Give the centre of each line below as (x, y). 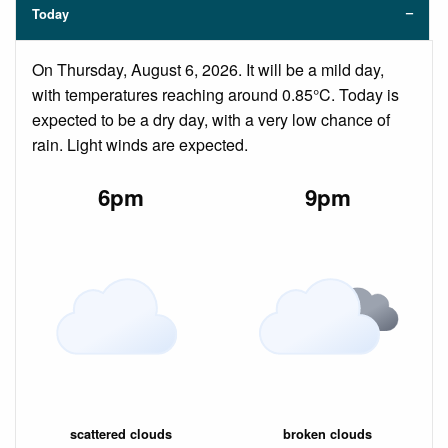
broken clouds (327, 433)
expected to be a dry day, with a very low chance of (211, 120)
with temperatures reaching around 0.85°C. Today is (215, 95)
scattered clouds (120, 433)
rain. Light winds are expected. (140, 145)
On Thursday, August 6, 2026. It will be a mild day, (208, 70)
